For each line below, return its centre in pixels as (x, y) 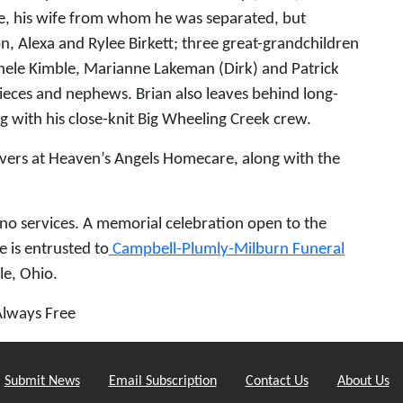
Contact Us (277, 381)
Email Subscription (162, 381)
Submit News (42, 381)
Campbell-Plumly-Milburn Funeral (227, 249)
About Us (363, 381)
